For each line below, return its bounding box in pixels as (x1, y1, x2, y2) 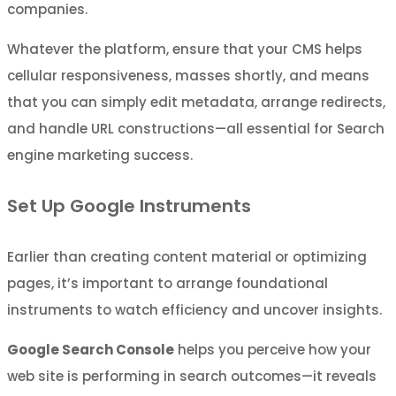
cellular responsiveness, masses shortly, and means (7, 65, 369, 85)
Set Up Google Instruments (7, 194, 251, 219)
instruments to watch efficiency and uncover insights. (7, 300, 382, 319)
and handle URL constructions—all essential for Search (7, 118, 385, 138)
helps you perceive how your (174, 339, 371, 359)
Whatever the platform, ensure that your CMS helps (7, 39, 362, 58)
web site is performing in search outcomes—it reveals (7, 366, 377, 385)
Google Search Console (7, 339, 174, 359)
